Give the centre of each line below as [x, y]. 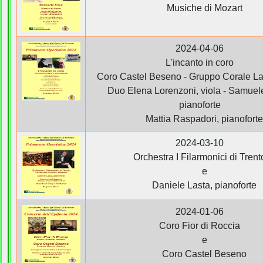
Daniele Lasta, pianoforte [200, 185]
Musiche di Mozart [200, 8]
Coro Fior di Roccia [200, 225]
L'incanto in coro [200, 62]
